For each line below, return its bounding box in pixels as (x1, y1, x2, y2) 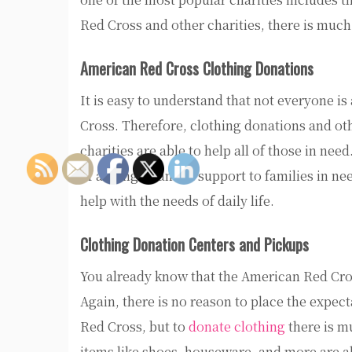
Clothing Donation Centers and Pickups (80, 233, 309, 257)
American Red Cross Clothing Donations (80, 57, 313, 81)
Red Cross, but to (80, 317, 189, 336)
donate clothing (189, 317, 285, 336)
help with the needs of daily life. (80, 192, 274, 211)
